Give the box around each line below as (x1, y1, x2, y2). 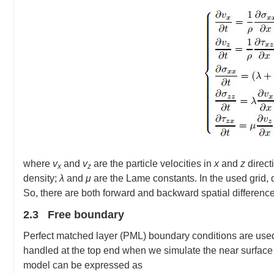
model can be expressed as (23, 260, 143, 270)
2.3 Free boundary (23, 209, 124, 221)
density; (23, 173, 59, 183)
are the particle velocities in (91, 158, 214, 169)
